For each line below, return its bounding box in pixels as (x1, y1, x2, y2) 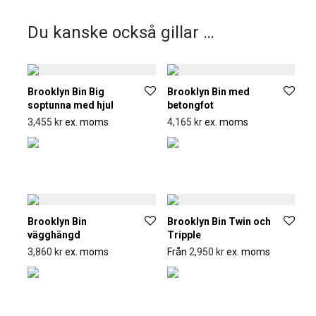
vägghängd (28, 229, 80, 241)
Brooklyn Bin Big (28, 86, 104, 97)
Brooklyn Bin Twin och (166, 216, 271, 227)
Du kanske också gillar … (28, 23, 214, 42)
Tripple (166, 229, 201, 241)
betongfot (166, 99, 214, 111)
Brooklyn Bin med (166, 86, 250, 97)
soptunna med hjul (28, 99, 114, 111)
